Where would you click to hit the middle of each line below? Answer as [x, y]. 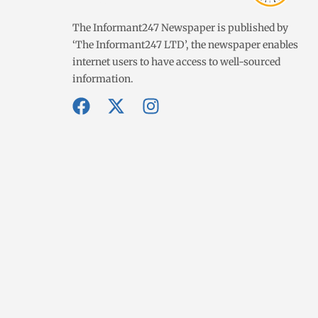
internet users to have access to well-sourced [176, 62]
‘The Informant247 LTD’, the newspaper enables [185, 45]
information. [103, 79]
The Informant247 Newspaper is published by [180, 28]
